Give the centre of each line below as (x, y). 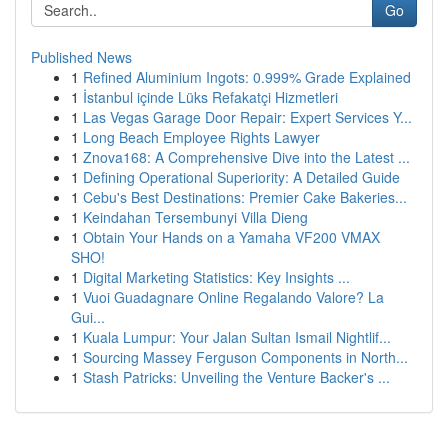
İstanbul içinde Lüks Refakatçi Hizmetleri (210, 97)
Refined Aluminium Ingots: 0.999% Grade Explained (247, 77)
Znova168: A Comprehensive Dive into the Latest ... (246, 157)
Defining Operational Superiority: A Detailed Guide (241, 177)
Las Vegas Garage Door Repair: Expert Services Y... (247, 117)
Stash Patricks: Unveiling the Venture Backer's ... (236, 377)
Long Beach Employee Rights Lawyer (201, 137)
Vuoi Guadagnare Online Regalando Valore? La (233, 297)
